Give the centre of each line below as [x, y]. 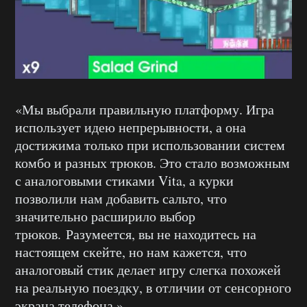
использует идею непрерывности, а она [131, 127]
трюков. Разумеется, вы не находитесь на [136, 234]
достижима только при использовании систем [150, 145]
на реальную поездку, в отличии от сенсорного [153, 287]
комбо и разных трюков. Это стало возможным [152, 163]
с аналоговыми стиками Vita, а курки [124, 181]
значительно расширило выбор [105, 216]
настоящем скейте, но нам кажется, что [131, 252]
